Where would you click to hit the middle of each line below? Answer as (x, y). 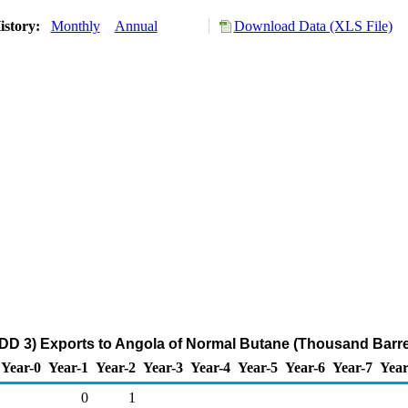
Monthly (75, 26)
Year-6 (305, 367)
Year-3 (163, 367)
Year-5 (258, 367)
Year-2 (116, 367)
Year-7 (352, 367)
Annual (136, 26)
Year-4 (210, 367)
